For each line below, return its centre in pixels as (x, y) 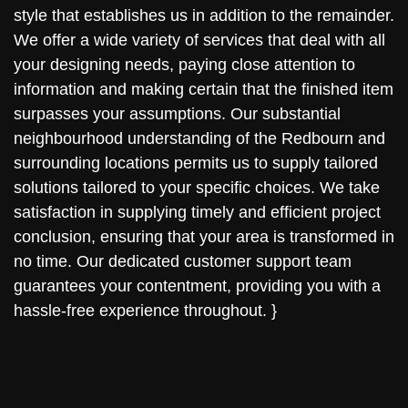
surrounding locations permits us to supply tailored (196, 163)
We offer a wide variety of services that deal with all (199, 41)
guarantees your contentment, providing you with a (197, 286)
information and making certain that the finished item (204, 90)
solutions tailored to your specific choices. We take (197, 188)
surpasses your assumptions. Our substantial (177, 114)
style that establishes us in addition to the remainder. (204, 16)
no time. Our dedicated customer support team (183, 262)
